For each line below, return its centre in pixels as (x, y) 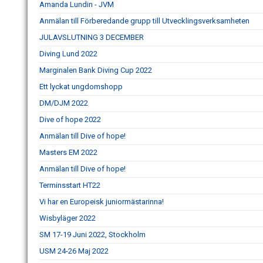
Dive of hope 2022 (70, 119)
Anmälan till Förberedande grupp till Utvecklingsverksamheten (144, 21)
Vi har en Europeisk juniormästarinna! (102, 202)
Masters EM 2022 (68, 152)
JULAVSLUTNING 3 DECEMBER (92, 37)
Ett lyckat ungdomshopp (81, 87)
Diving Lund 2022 (68, 54)
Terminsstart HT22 (70, 185)
